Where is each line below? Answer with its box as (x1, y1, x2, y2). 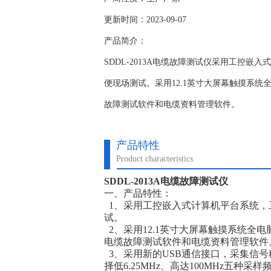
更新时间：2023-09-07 (104, 15, 186, 24)
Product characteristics (116, 154, 193, 163)
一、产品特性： (104, 188, 172, 198)
